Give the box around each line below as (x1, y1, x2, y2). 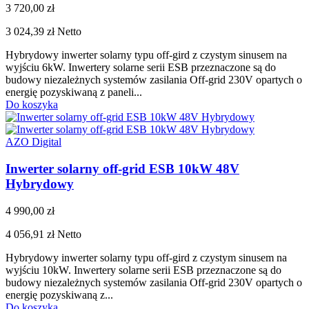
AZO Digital (6, 136, 61, 148)
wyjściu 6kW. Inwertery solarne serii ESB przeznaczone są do (6, 61, 276, 74)
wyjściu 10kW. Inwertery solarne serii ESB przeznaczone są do (6, 263, 281, 276)
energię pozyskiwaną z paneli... (6, 86, 142, 99)
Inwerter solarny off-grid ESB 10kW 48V (6, 161, 239, 177)
